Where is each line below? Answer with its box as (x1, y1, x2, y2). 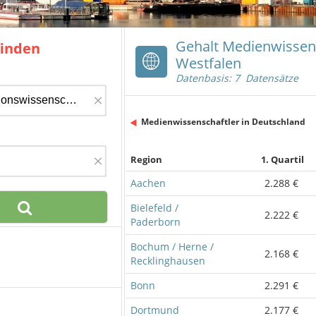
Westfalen (176, 54, 241, 73)
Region (130, 152, 162, 166)
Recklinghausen (130, 253, 205, 267)
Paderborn (130, 214, 181, 229)
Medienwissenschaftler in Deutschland (141, 116, 305, 128)
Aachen (130, 176, 166, 190)
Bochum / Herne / (130, 239, 214, 253)
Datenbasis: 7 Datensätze (176, 71, 298, 85)
